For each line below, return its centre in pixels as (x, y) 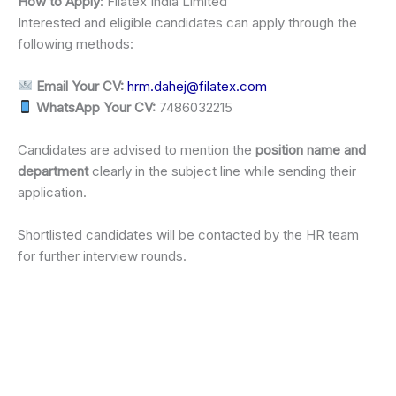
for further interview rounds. (102, 255)
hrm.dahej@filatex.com (198, 86)
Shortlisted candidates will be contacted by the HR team (188, 234)
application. (52, 192)
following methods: (76, 43)
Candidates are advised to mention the (137, 149)
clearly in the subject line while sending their (222, 171)
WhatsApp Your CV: (96, 107)
